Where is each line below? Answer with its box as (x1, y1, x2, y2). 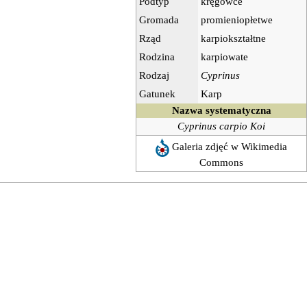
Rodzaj (139, 69, 169, 81)
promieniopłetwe (201, 14, 273, 25)
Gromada (139, 14, 179, 25)
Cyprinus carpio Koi (177, 120, 265, 132)
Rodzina (139, 51, 175, 62)
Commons (199, 156, 243, 168)
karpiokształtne (201, 32, 266, 44)
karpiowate (201, 51, 248, 62)
